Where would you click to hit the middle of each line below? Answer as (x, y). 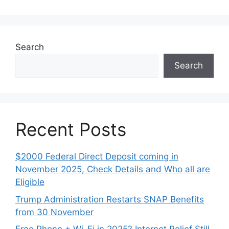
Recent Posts (71, 130)
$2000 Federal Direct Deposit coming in (97, 157)
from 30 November (54, 212)
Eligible (30, 182)
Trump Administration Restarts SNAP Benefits (110, 199)
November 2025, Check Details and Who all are (113, 169)
